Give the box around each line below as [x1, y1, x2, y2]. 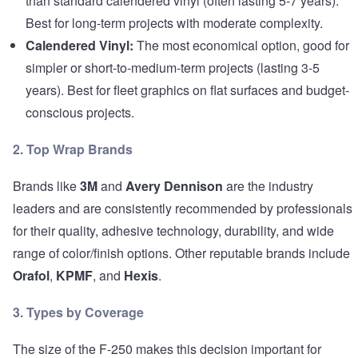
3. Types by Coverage [13, 303, 144, 322]
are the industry [223, 177, 313, 196]
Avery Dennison [125, 177, 223, 196]
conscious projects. [26, 103, 134, 122]
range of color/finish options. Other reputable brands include [13, 244, 350, 263]
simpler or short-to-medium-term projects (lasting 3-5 [26, 58, 320, 78]
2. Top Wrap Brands [13, 140, 133, 159]
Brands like [13, 177, 80, 196]
